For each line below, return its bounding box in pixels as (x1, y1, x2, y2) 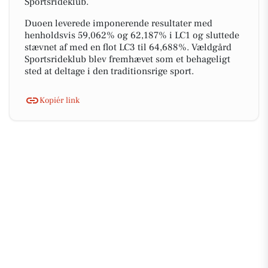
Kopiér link (39, 95, 80, 106)
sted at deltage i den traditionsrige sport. (25, 65, 194, 77)
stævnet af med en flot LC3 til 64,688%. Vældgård (25, 41, 232, 53)
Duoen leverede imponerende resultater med (25, 17, 212, 29)
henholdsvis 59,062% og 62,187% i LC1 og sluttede (25, 29, 239, 41)
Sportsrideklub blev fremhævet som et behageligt (25, 53, 230, 65)
